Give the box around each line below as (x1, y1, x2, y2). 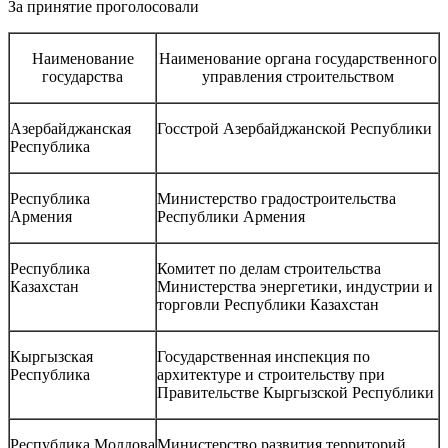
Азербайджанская (10, 119, 131, 137)
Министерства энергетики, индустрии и (157, 277, 433, 295)
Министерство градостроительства (157, 189, 396, 207)
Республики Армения (157, 207, 305, 225)
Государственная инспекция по (157, 347, 370, 365)
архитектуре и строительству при (157, 365, 385, 383)
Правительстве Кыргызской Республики (157, 383, 434, 401)
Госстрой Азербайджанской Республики (157, 119, 432, 137)
